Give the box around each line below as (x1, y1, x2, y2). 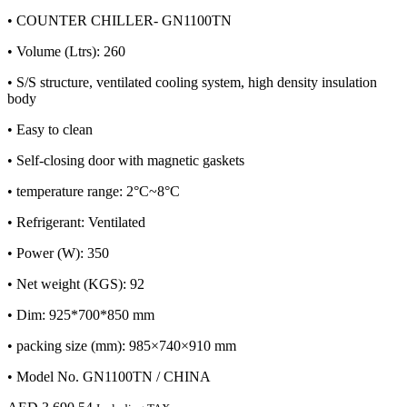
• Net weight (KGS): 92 (7, 276, 144, 293)
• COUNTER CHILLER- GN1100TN (7, 13, 232, 29)
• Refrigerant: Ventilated (7, 214, 145, 231)
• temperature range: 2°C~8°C (7, 184, 180, 200)
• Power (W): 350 (7, 245, 109, 262)
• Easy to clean (7, 122, 93, 138)
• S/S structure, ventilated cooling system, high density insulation (7, 74, 377, 91)
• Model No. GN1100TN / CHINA (7, 369, 211, 385)
